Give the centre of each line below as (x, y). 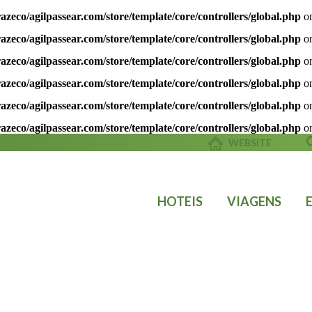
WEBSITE (249, 142)
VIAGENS (254, 201)
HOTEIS (180, 201)
